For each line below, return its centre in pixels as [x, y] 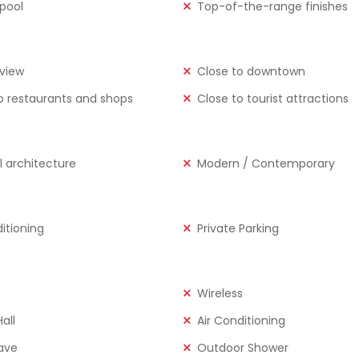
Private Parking [238, 228]
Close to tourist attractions [272, 98]
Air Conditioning [241, 320]
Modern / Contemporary [266, 163]
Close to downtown [251, 71]
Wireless [220, 293]
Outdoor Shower [242, 347]
